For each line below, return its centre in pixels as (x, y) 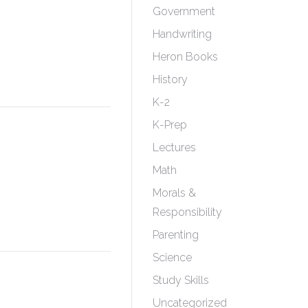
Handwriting (182, 34)
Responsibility (187, 212)
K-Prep (170, 125)
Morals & (174, 193)
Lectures (174, 147)
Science (172, 257)
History (170, 79)
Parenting (176, 235)
